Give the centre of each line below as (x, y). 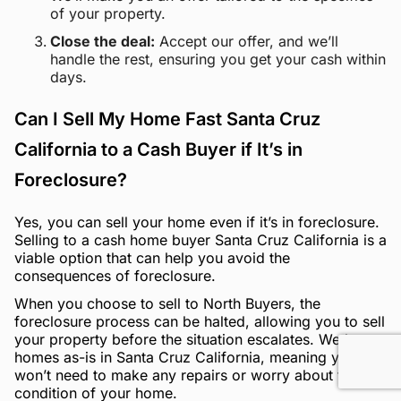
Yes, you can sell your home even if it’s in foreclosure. (197, 222)
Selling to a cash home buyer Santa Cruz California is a (200, 240)
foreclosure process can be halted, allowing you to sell (200, 321)
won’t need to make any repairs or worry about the (186, 375)
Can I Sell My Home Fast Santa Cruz (167, 119)
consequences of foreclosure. (115, 276)
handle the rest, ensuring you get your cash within (218, 60)
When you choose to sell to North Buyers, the (167, 303)
